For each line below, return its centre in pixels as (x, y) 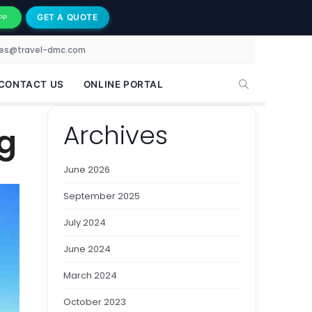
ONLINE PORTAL (123, 84)
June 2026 (87, 170)
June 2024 (87, 249)
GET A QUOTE (68, 17)
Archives (116, 135)
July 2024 (85, 223)
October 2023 (95, 302)
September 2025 (102, 196)
